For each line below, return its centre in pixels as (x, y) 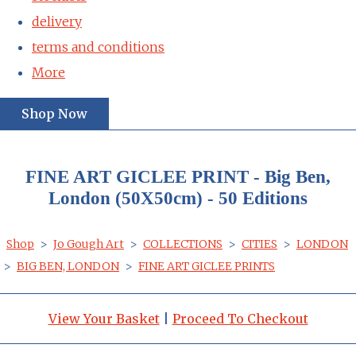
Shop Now (54, 113)
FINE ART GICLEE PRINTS (207, 266)
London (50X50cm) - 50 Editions (178, 197)
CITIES (259, 244)
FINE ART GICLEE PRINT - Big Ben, (178, 176)
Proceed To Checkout (240, 318)
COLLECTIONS (183, 244)
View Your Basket (104, 318)
